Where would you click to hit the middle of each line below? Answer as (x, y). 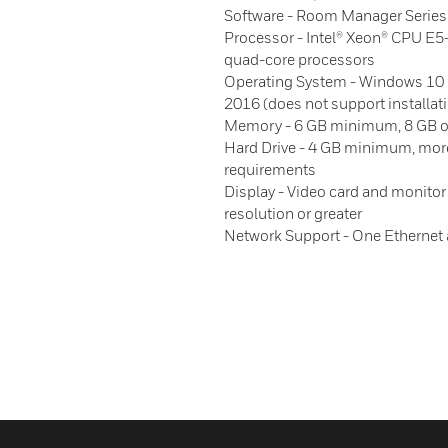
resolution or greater (293, 213)
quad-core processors (299, 59)
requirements (270, 169)
